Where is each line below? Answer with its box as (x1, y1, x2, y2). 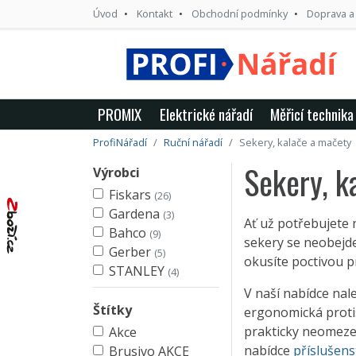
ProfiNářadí (93, 134, 147, 149)
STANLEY (109, 261, 168, 280)
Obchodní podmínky (192, 6, 288, 21)
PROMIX (98, 102, 142, 126)
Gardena (109, 204, 163, 222)
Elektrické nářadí (159, 102, 253, 126)
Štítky (93, 300, 132, 319)
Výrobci (93, 163, 140, 181)
